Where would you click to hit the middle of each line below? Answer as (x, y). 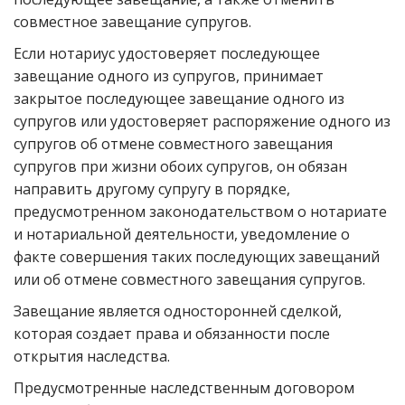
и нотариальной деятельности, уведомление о (182, 234)
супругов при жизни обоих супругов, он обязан (180, 166)
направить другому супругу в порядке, (152, 189)
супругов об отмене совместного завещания (173, 144)
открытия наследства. (92, 356)
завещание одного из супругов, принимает (169, 76)
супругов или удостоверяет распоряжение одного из (202, 121)
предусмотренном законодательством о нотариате (200, 212)
